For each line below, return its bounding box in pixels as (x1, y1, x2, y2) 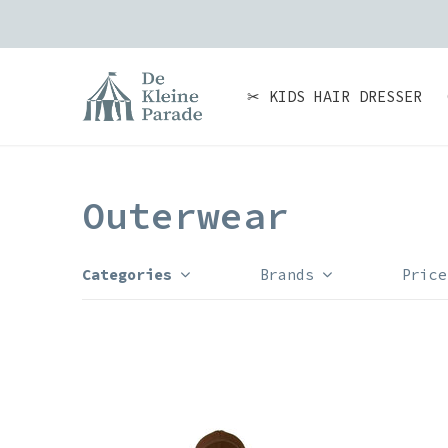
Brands (260, 265, 314, 284)
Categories (82, 265, 172, 284)
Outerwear (82, 192, 289, 239)
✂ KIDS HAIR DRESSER (247, 87, 422, 106)
